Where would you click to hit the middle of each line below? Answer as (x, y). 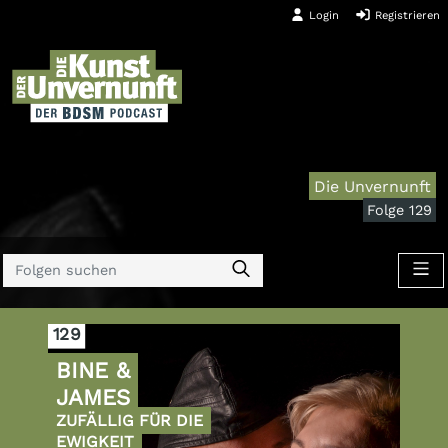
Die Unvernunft (373, 186)
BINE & (93, 370)
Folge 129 (399, 209)
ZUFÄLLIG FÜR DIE (129, 421)
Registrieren (405, 16)
